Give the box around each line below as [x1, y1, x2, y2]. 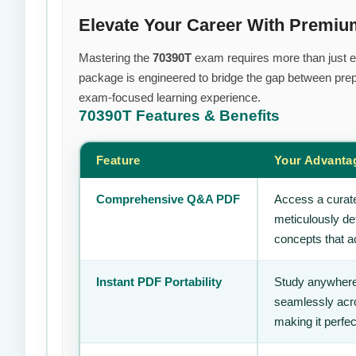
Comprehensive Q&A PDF [96, 192, 240, 206]
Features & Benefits [136, 107, 280, 124]
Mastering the [79, 51, 153, 64]
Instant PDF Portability [96, 275, 222, 288]
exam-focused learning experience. [79, 91, 261, 104]
